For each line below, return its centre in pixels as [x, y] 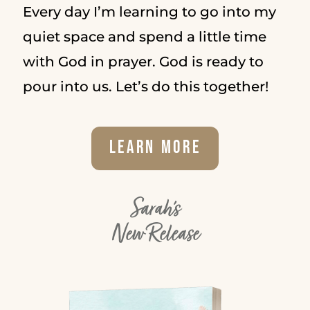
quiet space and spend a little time [144, 36]
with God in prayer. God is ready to [143, 61]
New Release [155, 235]
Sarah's [155, 210]
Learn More [155, 148]
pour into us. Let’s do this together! [145, 86]
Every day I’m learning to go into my [149, 11]
